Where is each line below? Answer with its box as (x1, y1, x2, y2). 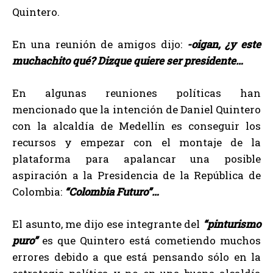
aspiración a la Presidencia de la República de (12, 168, 261, 183)
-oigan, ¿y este (186, 37, 261, 52)
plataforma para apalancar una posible (12, 152, 261, 166)
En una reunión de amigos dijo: (12, 37, 187, 52)
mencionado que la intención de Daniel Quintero (12, 102, 261, 117)
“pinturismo (203, 217, 261, 232)
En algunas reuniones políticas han (12, 86, 261, 101)
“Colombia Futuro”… (65, 185, 159, 199)
